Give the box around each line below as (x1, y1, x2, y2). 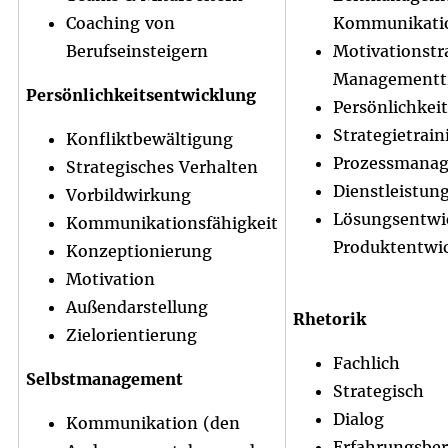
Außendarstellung (66, 297, 208, 318)
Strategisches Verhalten (66, 157, 258, 178)
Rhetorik (293, 309, 366, 330)
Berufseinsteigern (66, 41, 208, 62)
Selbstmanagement (26, 369, 183, 390)
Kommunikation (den (66, 413, 240, 434)
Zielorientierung (66, 325, 197, 346)
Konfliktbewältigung (66, 129, 233, 150)
